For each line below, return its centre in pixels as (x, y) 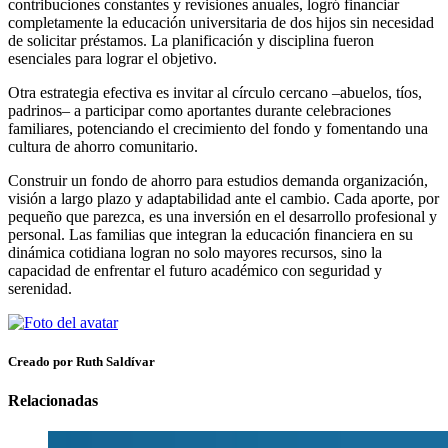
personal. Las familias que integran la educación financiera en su (210, 234)
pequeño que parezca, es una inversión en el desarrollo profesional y (222, 216)
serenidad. (40, 288)
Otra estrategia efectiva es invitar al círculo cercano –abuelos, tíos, (215, 92)
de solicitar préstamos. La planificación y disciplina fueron (191, 40)
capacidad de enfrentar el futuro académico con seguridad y (195, 270)
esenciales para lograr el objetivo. (112, 58)
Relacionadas (53, 401)
